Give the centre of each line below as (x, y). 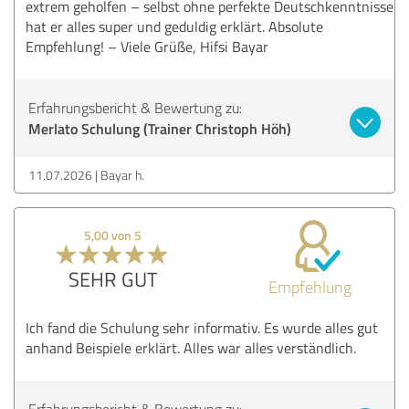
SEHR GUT (113, 278)
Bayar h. (122, 174)
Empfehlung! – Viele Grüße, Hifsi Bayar (147, 46)
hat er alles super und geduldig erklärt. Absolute (174, 26)
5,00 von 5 (113, 235)
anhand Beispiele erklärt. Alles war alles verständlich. (191, 347)
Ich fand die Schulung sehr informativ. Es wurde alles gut (202, 327)
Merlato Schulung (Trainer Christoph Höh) (160, 128)
